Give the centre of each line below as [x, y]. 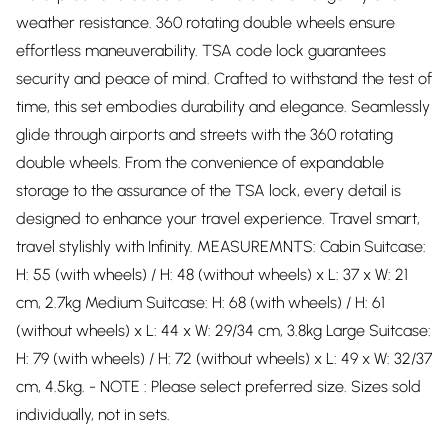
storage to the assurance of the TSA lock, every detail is [208, 190]
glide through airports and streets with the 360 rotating [204, 134]
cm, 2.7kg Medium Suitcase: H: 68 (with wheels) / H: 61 [200, 302]
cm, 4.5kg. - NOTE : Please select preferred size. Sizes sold [218, 386]
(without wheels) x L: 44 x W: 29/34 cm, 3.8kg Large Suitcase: [223, 330]
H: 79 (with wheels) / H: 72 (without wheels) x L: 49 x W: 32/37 [224, 358]
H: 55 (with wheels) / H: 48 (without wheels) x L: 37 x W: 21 [212, 274]
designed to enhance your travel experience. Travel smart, [218, 218]
